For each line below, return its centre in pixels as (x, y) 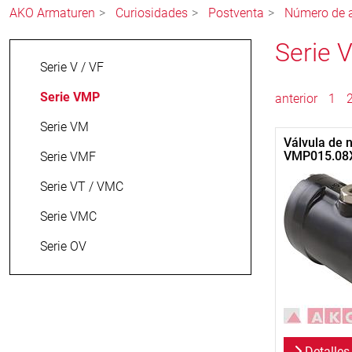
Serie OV (63, 247)
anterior (297, 99)
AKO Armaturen (52, 13)
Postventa (236, 13)
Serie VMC (68, 217)
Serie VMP (70, 97)
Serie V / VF (72, 68)
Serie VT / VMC (82, 187)
